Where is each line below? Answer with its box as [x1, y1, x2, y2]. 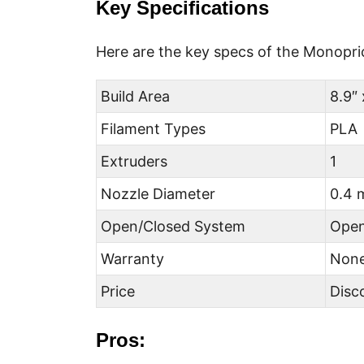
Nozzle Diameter [101, 185, 216, 202]
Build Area [101, 88, 171, 105]
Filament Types [101, 120, 206, 137]
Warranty [101, 250, 165, 267]
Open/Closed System [101, 218, 246, 235]
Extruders [101, 153, 168, 170]
